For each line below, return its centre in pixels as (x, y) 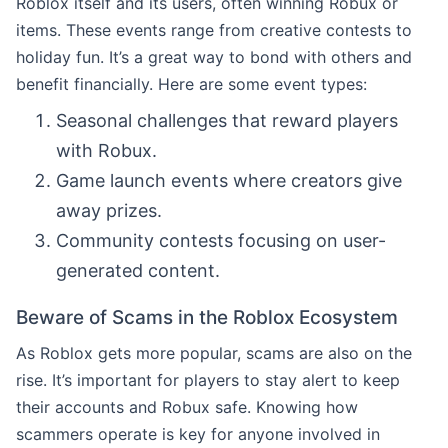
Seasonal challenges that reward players (227, 120)
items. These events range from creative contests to (214, 29)
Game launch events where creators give (229, 180)
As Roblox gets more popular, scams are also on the (214, 352)
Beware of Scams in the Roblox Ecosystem (207, 317)
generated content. (138, 270)
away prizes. (109, 210)
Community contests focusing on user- (221, 240)
